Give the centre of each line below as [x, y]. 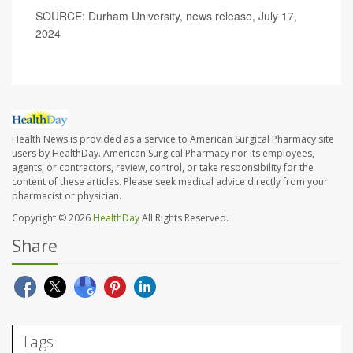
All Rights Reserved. [184, 218]
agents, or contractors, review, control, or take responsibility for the [163, 168]
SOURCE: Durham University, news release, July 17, [166, 16]
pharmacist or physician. [67, 196]
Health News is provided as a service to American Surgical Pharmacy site [173, 139]
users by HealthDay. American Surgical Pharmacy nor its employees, [163, 154]
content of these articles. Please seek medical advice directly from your [170, 182]
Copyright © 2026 [52, 218]
